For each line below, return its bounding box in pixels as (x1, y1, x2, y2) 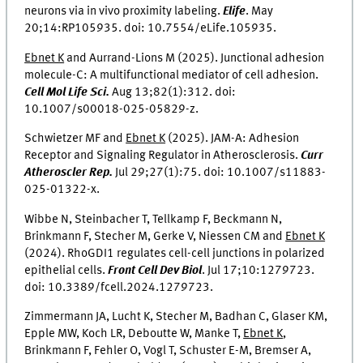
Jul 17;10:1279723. (205, 263, 315, 277)
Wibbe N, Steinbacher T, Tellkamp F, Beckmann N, (24, 212, 283, 226)
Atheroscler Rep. (24, 166, 113, 180)
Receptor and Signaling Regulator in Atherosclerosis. (24, 149, 301, 163)
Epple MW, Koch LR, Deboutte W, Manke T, (24, 327, 244, 340)
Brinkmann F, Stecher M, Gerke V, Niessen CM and (24, 229, 286, 243)
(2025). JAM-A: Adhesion (165, 132, 300, 146)
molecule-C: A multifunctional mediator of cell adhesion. (24, 68, 319, 82)
